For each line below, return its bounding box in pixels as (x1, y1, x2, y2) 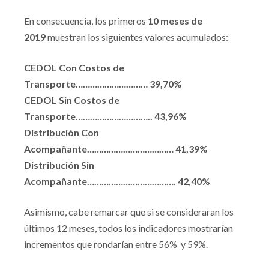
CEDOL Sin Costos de (24, 94, 119, 106)
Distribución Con (24, 127, 99, 138)
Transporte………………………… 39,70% (24, 78, 182, 89)
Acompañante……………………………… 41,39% (24, 143, 208, 154)
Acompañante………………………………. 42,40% (24, 175, 210, 187)
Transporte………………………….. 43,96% (24, 110, 187, 122)
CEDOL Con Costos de (24, 62, 124, 73)
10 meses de (148, 15, 202, 26)
